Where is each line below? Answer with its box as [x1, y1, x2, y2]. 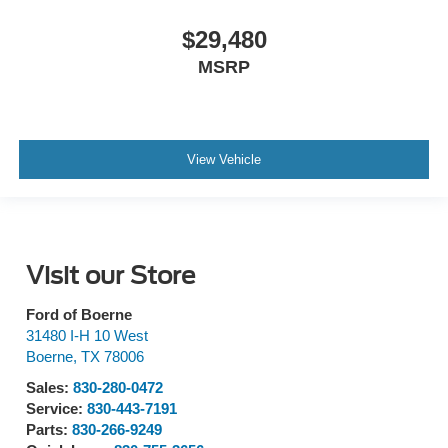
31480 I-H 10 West [26, 328, 148, 345]
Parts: [26, 422, 72, 439]
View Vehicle [187, 151, 261, 167]
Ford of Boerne [26, 307, 132, 324]
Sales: [26, 380, 73, 397]
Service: [26, 401, 87, 418]
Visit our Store [26, 261, 195, 291]
